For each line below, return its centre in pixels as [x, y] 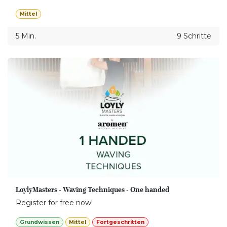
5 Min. [26, 36]
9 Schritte [194, 36]
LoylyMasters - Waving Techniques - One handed [92, 189]
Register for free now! [54, 202]
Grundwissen [39, 222]
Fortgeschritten [121, 222]
